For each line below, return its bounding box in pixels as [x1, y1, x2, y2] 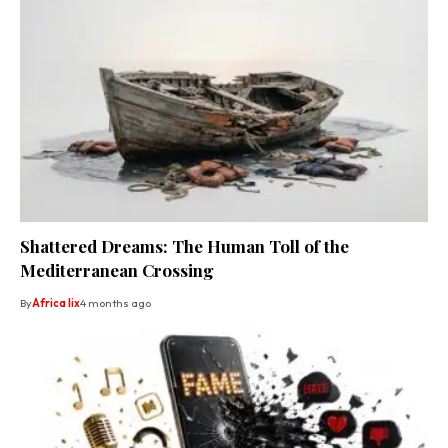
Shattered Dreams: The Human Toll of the [20, 234, 349, 257]
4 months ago [80, 295, 151, 310]
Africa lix [32, 295, 80, 310]
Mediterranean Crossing [20, 258, 214, 281]
